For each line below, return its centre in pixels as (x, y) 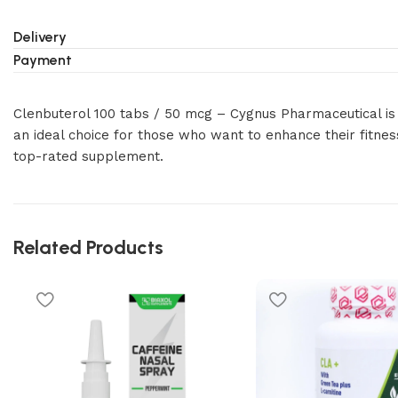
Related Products (88, 247)
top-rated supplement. (88, 156)
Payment (43, 60)
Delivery (40, 37)
